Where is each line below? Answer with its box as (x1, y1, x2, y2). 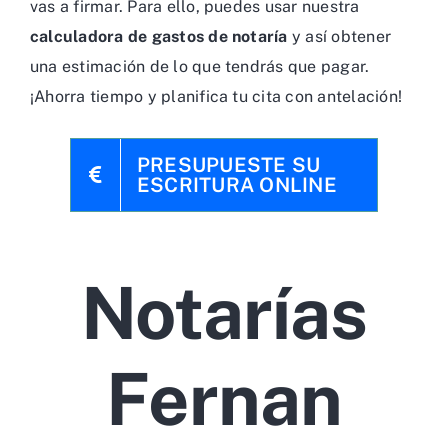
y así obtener (287, 27, 392, 46)
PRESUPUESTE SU (137, 153, 321, 177)
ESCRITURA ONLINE (137, 173, 337, 197)
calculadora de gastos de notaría (30, 27, 288, 46)
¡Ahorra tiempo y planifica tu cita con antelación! (30, 87, 402, 106)
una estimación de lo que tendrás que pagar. (30, 57, 370, 76)
